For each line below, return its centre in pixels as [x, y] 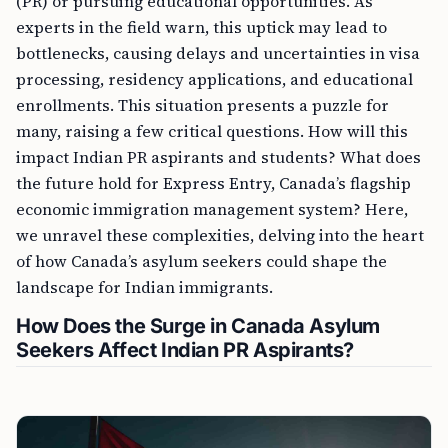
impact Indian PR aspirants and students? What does [218, 157]
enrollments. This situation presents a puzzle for [202, 105]
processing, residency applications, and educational [214, 79]
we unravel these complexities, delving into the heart [220, 235]
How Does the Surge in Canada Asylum [198, 326]
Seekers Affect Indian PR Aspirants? [185, 350]
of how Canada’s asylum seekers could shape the [201, 261]
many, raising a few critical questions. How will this [212, 131]
